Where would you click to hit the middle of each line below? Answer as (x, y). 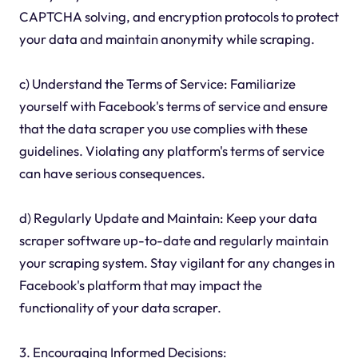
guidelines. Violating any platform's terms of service (171, 151)
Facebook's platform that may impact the (140, 285)
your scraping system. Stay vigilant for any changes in (177, 263)
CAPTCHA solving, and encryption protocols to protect (179, 16)
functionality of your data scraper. (120, 307)
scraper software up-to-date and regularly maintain (173, 240)
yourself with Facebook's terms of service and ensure (173, 106)
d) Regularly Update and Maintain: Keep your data (168, 218)
